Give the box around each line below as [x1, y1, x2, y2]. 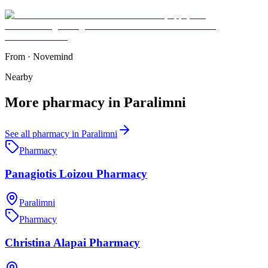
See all [5, 128, 32, 139]
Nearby [5, 72, 33, 83]
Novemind [33, 51, 73, 62]
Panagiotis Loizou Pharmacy [5, 167, 147, 180]
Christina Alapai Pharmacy [5, 236, 140, 249]
